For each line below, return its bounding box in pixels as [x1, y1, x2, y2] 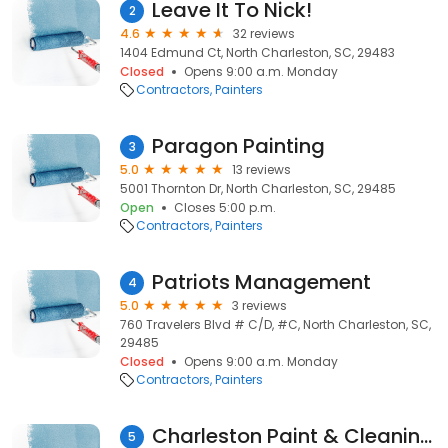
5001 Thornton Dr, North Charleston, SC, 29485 [120, 180, 396, 197]
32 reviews [233, 25, 295, 42]
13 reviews [232, 161, 291, 178]
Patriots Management [152, 268, 371, 296]
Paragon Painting [152, 132, 325, 160]
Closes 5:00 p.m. [174, 199, 276, 216]
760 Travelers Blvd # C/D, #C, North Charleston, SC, [120, 316, 431, 333]
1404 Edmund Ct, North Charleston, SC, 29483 [120, 44, 395, 61]
